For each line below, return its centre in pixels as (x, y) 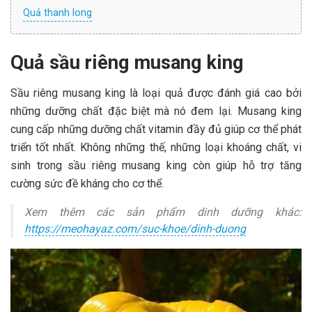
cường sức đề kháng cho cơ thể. (87, 184)
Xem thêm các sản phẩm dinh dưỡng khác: (163, 212)
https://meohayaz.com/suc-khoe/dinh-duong (135, 229)
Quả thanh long (57, 13)
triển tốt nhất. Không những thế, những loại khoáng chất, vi (156, 148)
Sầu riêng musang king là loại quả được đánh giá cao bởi (156, 93)
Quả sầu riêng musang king (127, 62)
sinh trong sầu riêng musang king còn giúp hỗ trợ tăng (156, 166)
